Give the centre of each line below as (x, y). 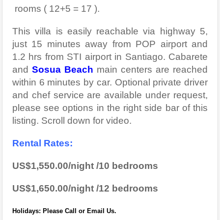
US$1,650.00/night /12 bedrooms (85, 188)
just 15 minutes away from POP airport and (110, 44)
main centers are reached (151, 69)
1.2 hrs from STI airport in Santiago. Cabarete (110, 56)
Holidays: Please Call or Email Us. (64, 211)
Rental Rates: (44, 143)
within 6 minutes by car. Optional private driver (110, 82)
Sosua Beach (63, 69)
